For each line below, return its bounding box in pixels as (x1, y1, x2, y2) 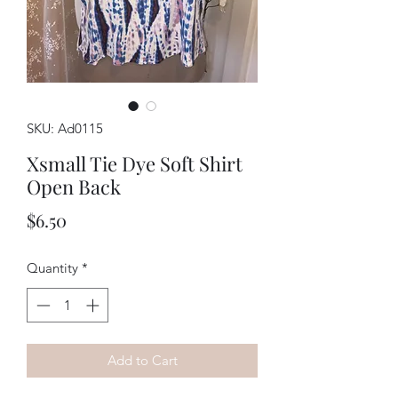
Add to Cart (107, 351, 178, 369)
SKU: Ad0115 (27, 120, 103, 138)
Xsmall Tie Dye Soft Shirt (27, 150, 243, 178)
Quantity (27, 259, 78, 277)
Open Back (27, 173, 121, 201)
